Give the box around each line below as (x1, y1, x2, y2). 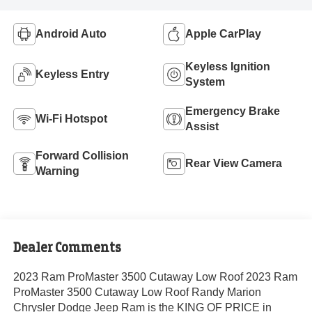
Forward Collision (35, 150, 129, 162)
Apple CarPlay (185, 28, 261, 40)
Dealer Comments (13, 240, 121, 255)
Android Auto (35, 28, 107, 40)
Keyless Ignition (185, 61, 270, 73)
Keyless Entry (35, 68, 109, 81)
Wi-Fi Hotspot (35, 113, 107, 125)
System (185, 76, 225, 88)
